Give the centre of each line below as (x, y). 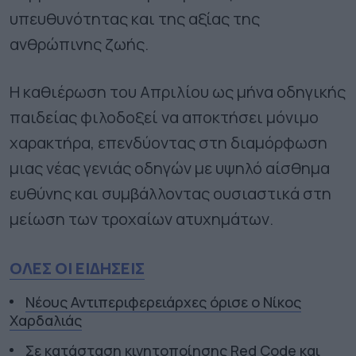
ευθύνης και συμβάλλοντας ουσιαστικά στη (170, 193)
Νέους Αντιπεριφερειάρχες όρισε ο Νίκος (163, 302)
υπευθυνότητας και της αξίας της (135, 18)
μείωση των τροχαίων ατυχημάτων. (141, 219)
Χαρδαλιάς (46, 320)
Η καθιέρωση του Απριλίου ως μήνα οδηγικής (178, 91)
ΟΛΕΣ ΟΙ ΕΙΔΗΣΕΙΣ (77, 268)
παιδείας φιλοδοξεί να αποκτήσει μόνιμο (164, 117)
